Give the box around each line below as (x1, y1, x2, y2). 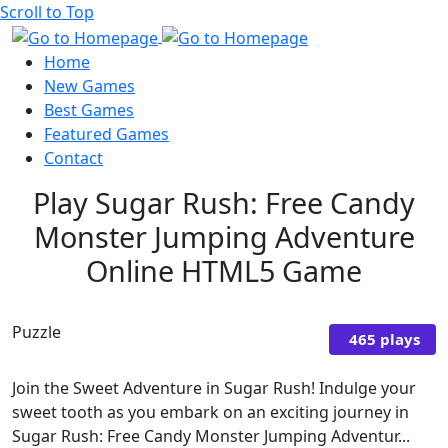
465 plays (349, 329, 420, 350)
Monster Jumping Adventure (33, 216, 415, 256)
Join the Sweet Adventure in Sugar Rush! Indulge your (12, 376, 416, 399)
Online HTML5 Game (86, 250, 362, 290)
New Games (44, 74, 135, 97)
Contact (44, 146, 103, 169)
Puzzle (12, 320, 61, 343)
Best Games (44, 98, 134, 121)
